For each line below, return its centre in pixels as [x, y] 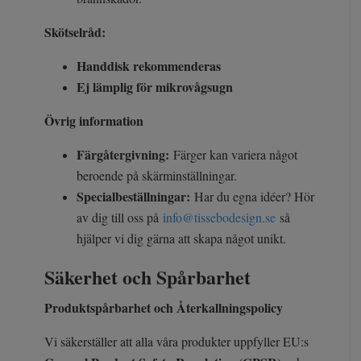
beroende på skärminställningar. [159, 176]
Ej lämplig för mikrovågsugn [155, 87]
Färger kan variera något [235, 155]
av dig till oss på [120, 218]
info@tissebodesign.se [219, 218]
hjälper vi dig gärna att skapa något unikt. [183, 239]
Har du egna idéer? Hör [254, 197]
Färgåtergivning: [125, 155]
